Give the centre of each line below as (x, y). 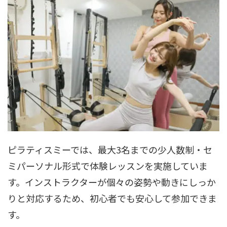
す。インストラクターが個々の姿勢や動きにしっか (112, 182)
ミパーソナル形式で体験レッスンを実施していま (108, 166)
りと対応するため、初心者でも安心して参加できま (112, 198)
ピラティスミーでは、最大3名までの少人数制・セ (110, 150)
